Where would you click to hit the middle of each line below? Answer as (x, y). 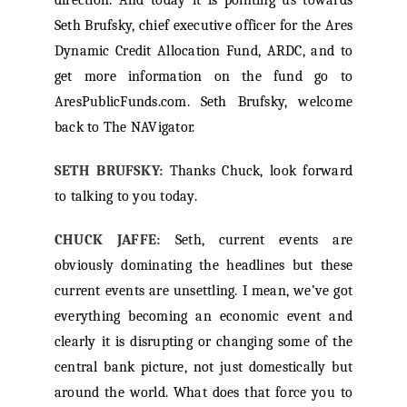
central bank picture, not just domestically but (203, 367)
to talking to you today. (125, 197)
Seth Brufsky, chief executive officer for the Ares (203, 26)
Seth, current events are (264, 240)
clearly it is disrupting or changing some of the (203, 342)
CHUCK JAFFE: (107, 240)
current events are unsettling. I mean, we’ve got (203, 291)
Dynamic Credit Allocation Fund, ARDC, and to (203, 51)
